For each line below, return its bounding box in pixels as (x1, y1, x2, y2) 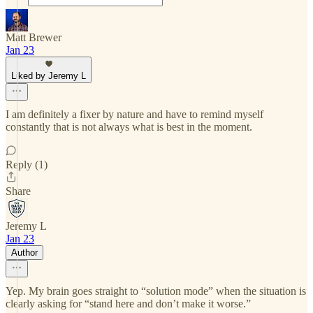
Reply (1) (6, 159, 48, 170)
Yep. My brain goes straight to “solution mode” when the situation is (6, 285, 306, 297)
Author (11, 247, 38, 258)
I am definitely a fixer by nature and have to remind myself (6, 108, 263, 120)
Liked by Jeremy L (11, 71, 86, 81)
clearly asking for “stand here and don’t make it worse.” (6, 298, 251, 310)
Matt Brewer (6, 31, 61, 43)
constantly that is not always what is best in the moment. (6, 121, 252, 133)
